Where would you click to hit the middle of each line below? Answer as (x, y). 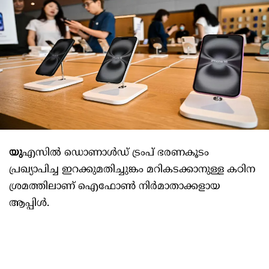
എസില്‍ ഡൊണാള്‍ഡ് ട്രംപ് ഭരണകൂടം (116, 153)
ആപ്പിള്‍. (29, 204)
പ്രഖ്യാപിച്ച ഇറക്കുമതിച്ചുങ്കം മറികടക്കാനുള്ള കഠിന (132, 170)
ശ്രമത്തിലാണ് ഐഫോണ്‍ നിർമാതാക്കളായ (115, 187)
